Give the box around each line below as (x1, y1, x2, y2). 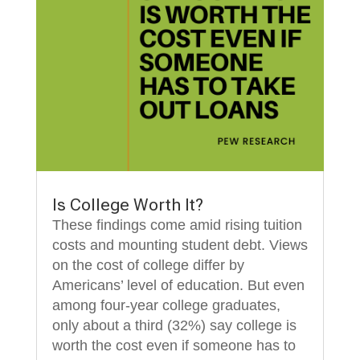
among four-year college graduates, (51, 297, 280, 313)
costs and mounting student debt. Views (51, 236, 308, 253)
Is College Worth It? (51, 194, 203, 215)
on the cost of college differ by (51, 256, 244, 273)
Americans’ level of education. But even (51, 276, 305, 293)
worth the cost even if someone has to (51, 337, 296, 354)
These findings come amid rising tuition (51, 216, 302, 233)
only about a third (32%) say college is (51, 317, 297, 333)
